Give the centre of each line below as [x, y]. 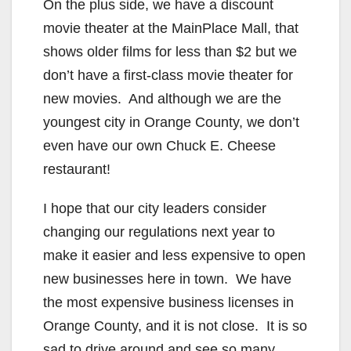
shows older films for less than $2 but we [170, 52]
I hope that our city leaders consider [155, 209]
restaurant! [77, 170]
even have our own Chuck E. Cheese [159, 146]
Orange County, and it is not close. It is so [175, 326]
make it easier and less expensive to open [174, 256]
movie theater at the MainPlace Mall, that [171, 29]
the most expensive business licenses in [168, 303]
